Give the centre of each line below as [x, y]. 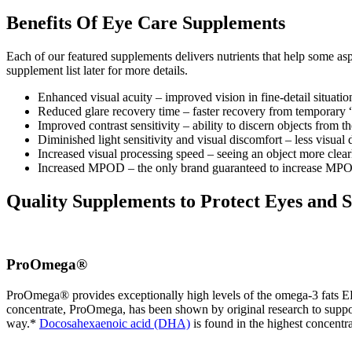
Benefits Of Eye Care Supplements [146, 22]
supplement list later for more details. [97, 70]
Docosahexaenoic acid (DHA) [115, 324]
